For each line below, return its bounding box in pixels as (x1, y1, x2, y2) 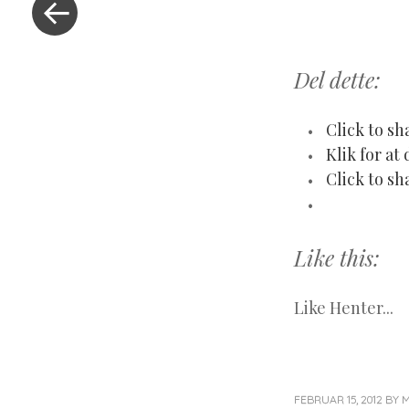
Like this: (294, 242, 380, 272)
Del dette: (294, 64, 381, 94)
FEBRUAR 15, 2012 (294, 392, 383, 406)
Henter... (330, 296, 393, 319)
